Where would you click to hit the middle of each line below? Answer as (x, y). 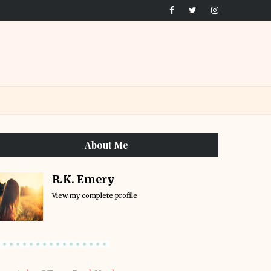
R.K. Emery (83, 179)
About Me (106, 145)
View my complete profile (95, 195)
